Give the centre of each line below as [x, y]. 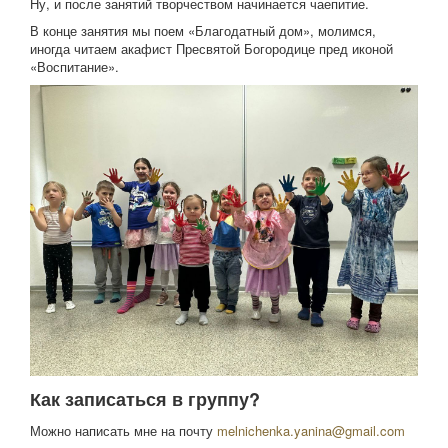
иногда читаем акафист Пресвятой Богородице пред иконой [211, 48]
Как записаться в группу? [145, 399]
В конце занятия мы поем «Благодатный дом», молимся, [203, 30]
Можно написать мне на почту [123, 430]
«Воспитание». [76, 66]
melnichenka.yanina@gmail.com [311, 430]
